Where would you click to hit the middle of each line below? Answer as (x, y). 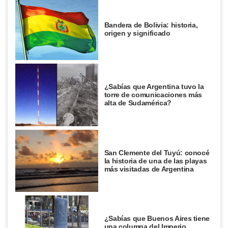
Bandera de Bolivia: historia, (151, 25)
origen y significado (137, 33)
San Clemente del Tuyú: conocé (157, 152)
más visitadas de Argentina (149, 169)
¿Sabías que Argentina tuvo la (154, 87)
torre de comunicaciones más (153, 95)
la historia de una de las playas (155, 161)
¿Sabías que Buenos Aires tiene (157, 219)
